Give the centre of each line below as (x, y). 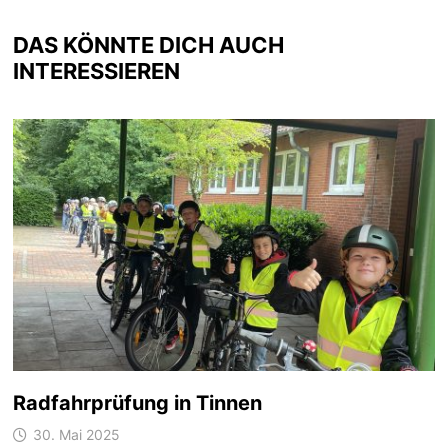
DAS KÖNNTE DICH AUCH (148, 45)
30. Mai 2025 (76, 434)
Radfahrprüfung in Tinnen (137, 402)
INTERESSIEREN (96, 71)
